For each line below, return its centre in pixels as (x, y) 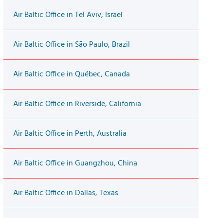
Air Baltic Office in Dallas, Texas (65, 193)
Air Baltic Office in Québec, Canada (71, 75)
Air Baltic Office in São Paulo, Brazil (71, 45)
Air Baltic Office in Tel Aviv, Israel (68, 15)
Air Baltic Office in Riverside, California (77, 104)
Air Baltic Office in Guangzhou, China (75, 164)
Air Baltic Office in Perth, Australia (70, 134)
